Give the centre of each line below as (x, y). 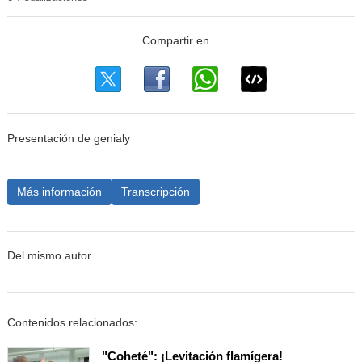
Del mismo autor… (55, 256)
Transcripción (155, 191)
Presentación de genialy (68, 138)
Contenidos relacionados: (72, 322)
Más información (59, 191)
